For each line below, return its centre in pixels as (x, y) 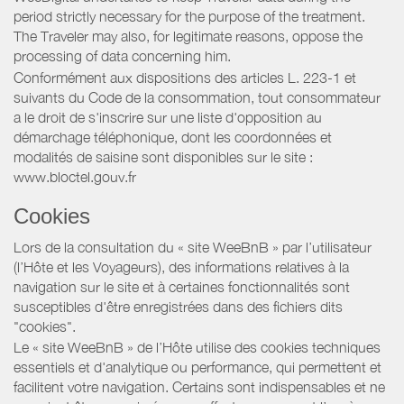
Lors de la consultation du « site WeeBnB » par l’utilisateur (193, 247)
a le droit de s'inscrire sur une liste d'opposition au (168, 117)
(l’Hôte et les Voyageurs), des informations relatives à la (181, 266)
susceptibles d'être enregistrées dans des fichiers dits (178, 306)
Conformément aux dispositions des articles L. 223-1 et (185, 77)
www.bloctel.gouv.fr (75, 176)
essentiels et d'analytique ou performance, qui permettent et (197, 367)
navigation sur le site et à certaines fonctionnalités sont (182, 286)
